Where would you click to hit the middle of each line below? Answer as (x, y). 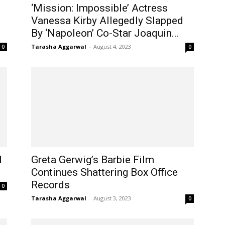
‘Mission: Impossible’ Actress (99, 8)
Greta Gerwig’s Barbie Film (93, 160)
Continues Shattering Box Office (104, 172)
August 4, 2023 (112, 46)
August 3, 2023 (112, 198)
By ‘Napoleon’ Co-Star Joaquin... (105, 33)
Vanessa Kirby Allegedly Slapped (107, 21)
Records (50, 185)
